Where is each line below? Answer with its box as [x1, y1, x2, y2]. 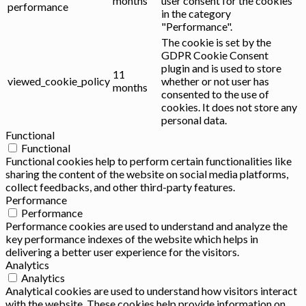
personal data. [161, 113, 227, 126]
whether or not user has [161, 74, 269, 87]
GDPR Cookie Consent [161, 48, 268, 61]
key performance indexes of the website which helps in [5, 232, 258, 245]
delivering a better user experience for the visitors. [5, 245, 239, 258]
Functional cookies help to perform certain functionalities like [5, 154, 292, 167]
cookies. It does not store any [161, 100, 297, 113]
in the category [161, 6, 231, 20]
